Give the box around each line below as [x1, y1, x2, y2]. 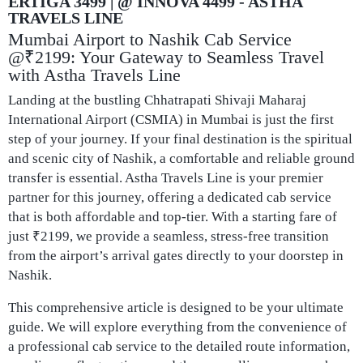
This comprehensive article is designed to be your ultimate [8, 300, 344, 315]
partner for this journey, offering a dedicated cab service [8, 190, 331, 205]
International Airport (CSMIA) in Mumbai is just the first [8, 112, 334, 127]
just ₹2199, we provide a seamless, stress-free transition [8, 228, 329, 244]
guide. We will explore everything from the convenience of [8, 319, 347, 335]
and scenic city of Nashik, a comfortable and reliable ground [8, 151, 355, 166]
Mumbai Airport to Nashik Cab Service [8, 29, 292, 49]
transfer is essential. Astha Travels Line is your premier [8, 170, 323, 186]
